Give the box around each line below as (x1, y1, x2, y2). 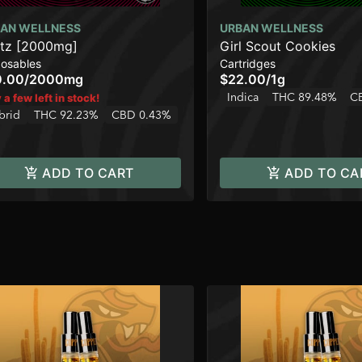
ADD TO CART (42, 165, 134, 182)
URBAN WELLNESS (220, 21, 323, 36)
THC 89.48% (272, 90, 337, 105)
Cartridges (220, 57, 276, 71)
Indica (227, 90, 259, 105)
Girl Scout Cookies (220, 38, 335, 55)
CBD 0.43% (112, 107, 171, 123)
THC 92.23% (34, 107, 99, 123)
